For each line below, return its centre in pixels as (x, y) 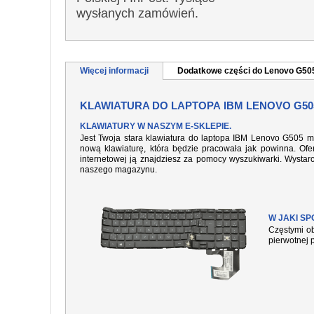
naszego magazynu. (118, 170)
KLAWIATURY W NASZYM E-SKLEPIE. (156, 126)
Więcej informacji (114, 71)
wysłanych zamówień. (137, 13)
